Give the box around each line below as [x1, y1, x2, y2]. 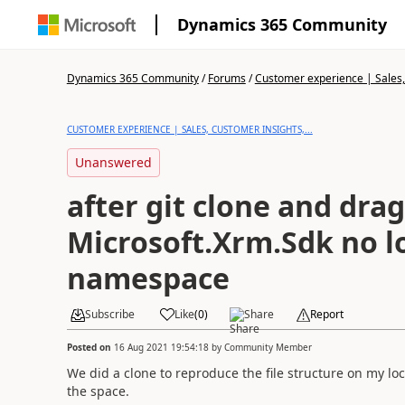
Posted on [66, 340, 114, 353]
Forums [207, 71, 246, 86]
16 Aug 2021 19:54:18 [113, 340, 209, 353]
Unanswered [74, 154, 152, 171]
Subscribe [84, 306, 135, 322]
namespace [66, 259, 230, 297]
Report [309, 306, 344, 322]
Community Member [223, 340, 312, 353]
